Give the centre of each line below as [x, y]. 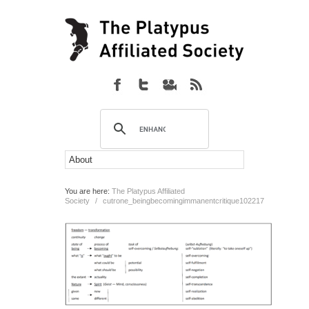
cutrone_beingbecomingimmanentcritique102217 [183, 201]
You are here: [88, 191]
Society [77, 201]
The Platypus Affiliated [148, 191]
